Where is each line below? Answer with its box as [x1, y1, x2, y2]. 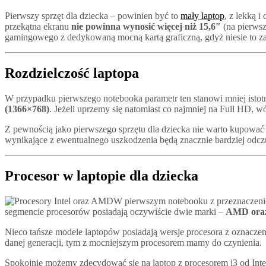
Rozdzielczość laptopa [5, 65, 139, 81]
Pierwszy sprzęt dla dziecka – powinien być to [5, 11, 180, 21]
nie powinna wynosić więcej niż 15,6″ [71, 21, 221, 32]
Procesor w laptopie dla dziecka [5, 167, 198, 183]
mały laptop [180, 11, 224, 21]
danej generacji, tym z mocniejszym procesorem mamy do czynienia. [5, 237, 262, 248]
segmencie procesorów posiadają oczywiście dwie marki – [5, 206, 226, 217]
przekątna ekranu [5, 21, 71, 32]
